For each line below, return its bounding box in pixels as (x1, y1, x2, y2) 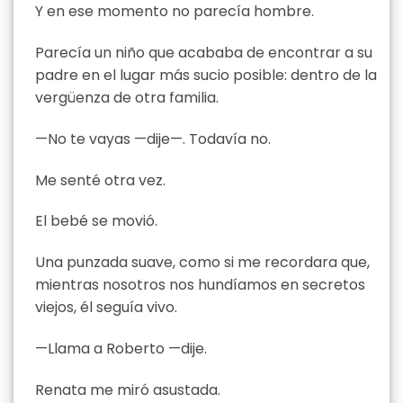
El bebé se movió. (35, 210, 157, 232)
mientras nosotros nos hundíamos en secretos (35, 274, 365, 296)
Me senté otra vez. (35, 169, 166, 191)
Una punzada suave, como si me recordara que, (35, 252, 370, 273)
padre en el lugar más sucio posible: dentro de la (35, 64, 377, 85)
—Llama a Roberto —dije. (35, 337, 207, 359)
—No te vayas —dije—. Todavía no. (35, 128, 271, 149)
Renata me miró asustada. (35, 379, 220, 400)
